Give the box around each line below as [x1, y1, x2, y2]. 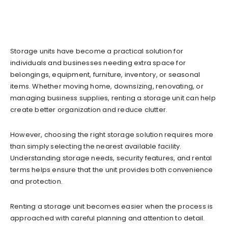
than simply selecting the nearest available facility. [10, 141, 182, 151]
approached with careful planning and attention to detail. [10, 213, 205, 223]
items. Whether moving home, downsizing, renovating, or [10, 81, 204, 91]
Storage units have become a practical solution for [10, 46, 184, 56]
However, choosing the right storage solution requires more [10, 129, 214, 139]
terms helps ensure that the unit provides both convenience [10, 164, 213, 175]
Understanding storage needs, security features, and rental [10, 153, 212, 163]
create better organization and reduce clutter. [10, 104, 169, 115]
